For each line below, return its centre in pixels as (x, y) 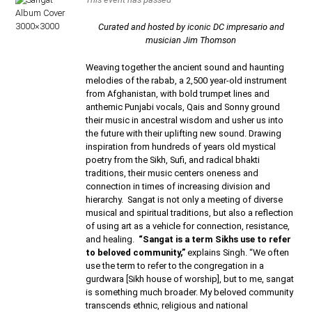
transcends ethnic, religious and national (167, 305)
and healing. (112, 239)
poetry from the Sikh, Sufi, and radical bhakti (173, 159)
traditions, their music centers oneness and (172, 173)
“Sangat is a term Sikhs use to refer (215, 239)
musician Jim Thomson (191, 40)
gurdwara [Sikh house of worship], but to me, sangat (190, 279)
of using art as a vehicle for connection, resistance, (188, 226)
